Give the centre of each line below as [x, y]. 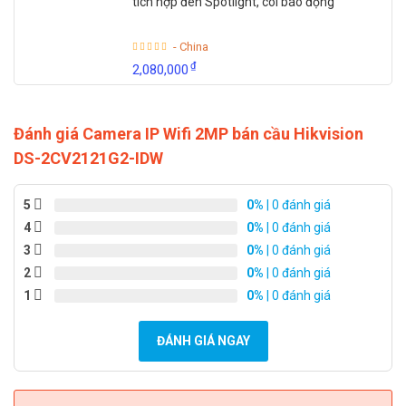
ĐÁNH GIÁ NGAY [203, 340]
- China [191, 46]
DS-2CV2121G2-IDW [88, 158]
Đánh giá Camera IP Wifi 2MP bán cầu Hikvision [188, 133]
